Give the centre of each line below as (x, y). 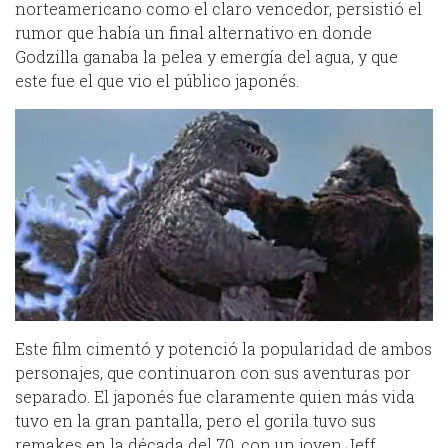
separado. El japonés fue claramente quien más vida (215, 397)
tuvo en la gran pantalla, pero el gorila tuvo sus (195, 421)
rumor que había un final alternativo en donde (193, 32)
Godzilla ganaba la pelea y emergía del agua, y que (206, 56)
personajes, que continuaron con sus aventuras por (213, 373)
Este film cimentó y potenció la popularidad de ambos (223, 349)
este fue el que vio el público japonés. (157, 80)
